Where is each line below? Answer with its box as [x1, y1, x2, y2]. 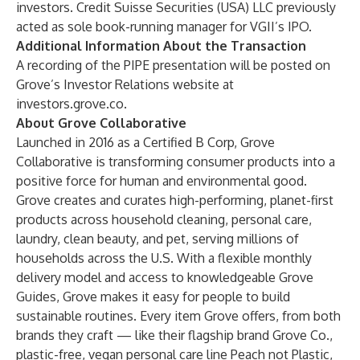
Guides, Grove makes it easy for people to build [16, 288, 290, 305]
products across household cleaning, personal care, [16, 211, 312, 227]
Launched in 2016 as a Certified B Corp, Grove [16, 134, 275, 150]
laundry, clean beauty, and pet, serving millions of [16, 231, 299, 247]
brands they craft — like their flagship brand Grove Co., [16, 327, 333, 343]
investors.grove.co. [16, 96, 127, 112]
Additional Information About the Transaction [16, 38, 306, 54]
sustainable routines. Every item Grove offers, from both [16, 308, 341, 324]
